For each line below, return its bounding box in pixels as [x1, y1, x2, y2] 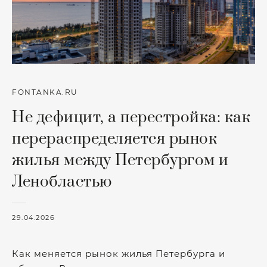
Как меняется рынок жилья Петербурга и [12, 247, 225, 259]
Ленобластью [12, 172, 112, 192]
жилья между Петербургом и [12, 150, 229, 170]
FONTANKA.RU [12, 88, 78, 97]
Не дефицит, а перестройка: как [12, 107, 250, 128]
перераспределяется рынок [12, 129, 217, 149]
